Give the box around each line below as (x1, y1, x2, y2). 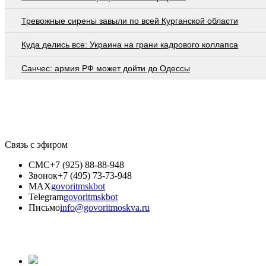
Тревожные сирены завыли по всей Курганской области (21, 16, 238, 26)
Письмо (28, 202, 60, 213)
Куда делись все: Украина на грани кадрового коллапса (21, 40, 238, 50)
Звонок (28, 170, 58, 181)
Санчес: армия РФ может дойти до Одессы (21, 64, 190, 74)
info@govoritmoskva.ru (60, 202, 150, 213)
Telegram (28, 192, 64, 202)
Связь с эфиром (5, 140, 68, 150)
